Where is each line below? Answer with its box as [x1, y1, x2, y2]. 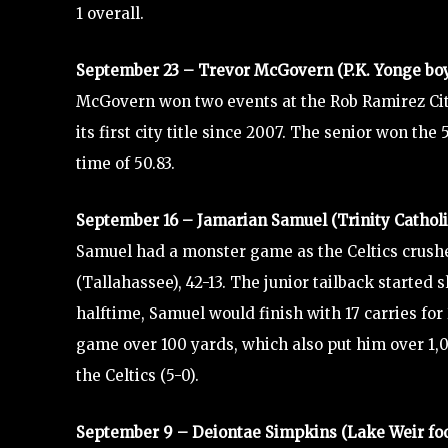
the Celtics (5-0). [76, 365, 199, 385]
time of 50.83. [76, 153, 175, 173]
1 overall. [76, 3, 144, 23]
